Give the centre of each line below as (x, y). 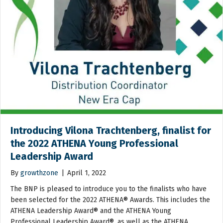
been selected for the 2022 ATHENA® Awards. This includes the (110, 200)
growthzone (39, 173)
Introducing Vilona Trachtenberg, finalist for (111, 130)
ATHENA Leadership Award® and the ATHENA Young (91, 211)
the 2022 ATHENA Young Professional (94, 143)
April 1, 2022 (87, 173)
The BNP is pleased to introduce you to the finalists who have (109, 189)
